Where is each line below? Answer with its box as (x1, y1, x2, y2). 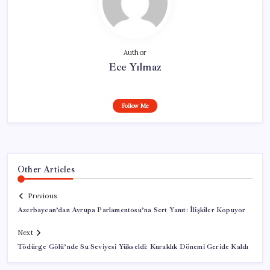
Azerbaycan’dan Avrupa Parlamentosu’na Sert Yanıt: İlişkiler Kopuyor (17, 206, 246, 215)
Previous (28, 192, 57, 201)
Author (123, 48, 147, 57)
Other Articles (17, 163, 75, 175)
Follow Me (121, 101, 149, 110)
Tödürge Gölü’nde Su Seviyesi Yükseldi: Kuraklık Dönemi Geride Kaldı (17, 242, 249, 252)
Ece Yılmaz (108, 60, 162, 74)
